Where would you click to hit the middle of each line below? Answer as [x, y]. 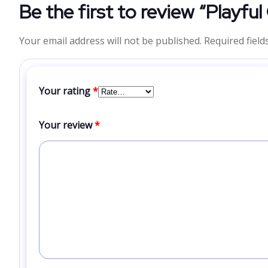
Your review [67, 125]
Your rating [66, 91]
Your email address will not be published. [110, 41]
